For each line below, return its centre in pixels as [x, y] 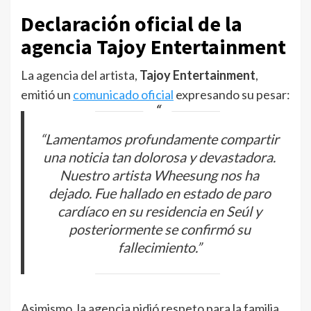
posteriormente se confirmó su [159, 229]
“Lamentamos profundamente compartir [159, 138]
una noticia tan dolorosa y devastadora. [160, 157]
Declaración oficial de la [132, 24]
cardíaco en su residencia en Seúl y [159, 211]
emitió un [47, 94]
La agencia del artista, [80, 75]
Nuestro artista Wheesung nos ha [160, 175]
